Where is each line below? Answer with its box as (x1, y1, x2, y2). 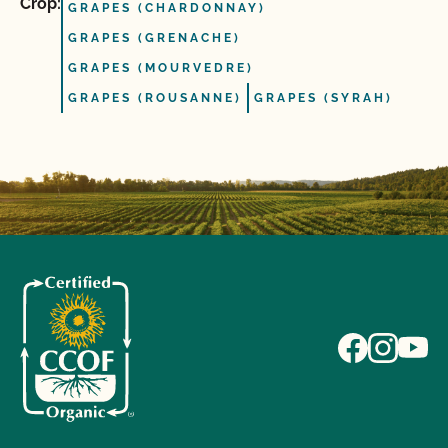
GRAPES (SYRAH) (254, 91, 393, 105)
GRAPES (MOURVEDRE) (68, 61, 254, 75)
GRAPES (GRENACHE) (68, 31, 241, 45)
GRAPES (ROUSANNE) (68, 91, 242, 105)
